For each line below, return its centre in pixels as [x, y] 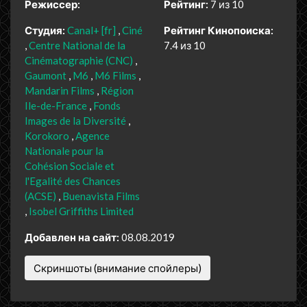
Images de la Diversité [75, 120]
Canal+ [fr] [91, 30]
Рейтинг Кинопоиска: [219, 30]
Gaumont [46, 75]
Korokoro [47, 135]
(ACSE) [40, 196]
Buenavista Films [101, 196]
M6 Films [115, 75]
